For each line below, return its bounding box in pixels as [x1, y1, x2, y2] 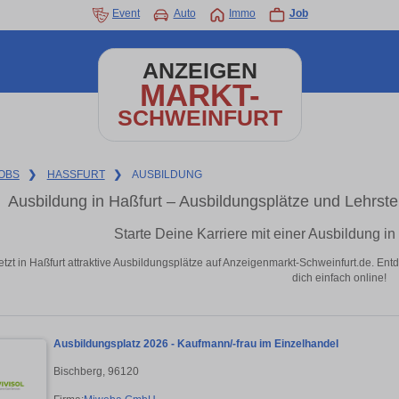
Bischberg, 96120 [53, 364, 139, 378]
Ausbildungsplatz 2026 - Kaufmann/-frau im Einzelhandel [53, 338, 338, 351]
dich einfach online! [292, 271, 387, 284]
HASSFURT [46, 168, 105, 181]
